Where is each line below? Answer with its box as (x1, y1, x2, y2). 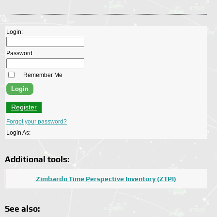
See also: (5, 203, 40, 214)
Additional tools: (5, 154, 69, 164)
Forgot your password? (6, 118, 67, 125)
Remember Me (23, 71, 62, 78)
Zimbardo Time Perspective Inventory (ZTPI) (35, 174, 176, 183)
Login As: (6, 129, 31, 136)
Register (11, 103, 37, 111)
